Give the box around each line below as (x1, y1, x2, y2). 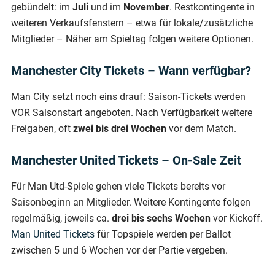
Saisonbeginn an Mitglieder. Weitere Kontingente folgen (11, 196, 250, 208)
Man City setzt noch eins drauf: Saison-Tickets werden (11, 90, 246, 103)
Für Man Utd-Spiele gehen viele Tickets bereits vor (11, 180, 225, 192)
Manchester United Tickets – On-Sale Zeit (11, 152, 241, 168)
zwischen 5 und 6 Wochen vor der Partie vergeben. (11, 244, 228, 256)
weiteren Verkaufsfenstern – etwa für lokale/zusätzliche (11, 17, 253, 29)
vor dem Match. (166, 122, 236, 134)
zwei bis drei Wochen (73, 122, 166, 134)
